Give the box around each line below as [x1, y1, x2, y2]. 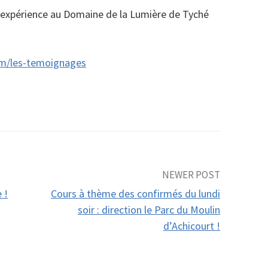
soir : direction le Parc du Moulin [78, 202, 220, 217]
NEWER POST [162, 167, 220, 181]
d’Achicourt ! [163, 218, 220, 233]
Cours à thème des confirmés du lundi [51, 186, 220, 200]
